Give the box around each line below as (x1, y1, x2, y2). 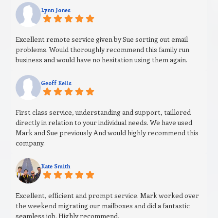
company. (16, 138, 45, 148)
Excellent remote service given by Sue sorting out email (16, 35, 188, 44)
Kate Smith (41, 163, 71, 170)
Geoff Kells (41, 79, 72, 87)
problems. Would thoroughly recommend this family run (16, 45, 190, 54)
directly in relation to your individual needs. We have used (16, 118, 193, 127)
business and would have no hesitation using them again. (16, 55, 188, 65)
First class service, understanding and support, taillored (16, 108, 191, 117)
